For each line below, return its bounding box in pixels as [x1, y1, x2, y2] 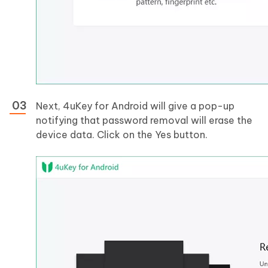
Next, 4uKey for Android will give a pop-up [36, 100, 234, 112]
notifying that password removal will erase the [36, 114, 252, 127]
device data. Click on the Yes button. [36, 129, 208, 141]
